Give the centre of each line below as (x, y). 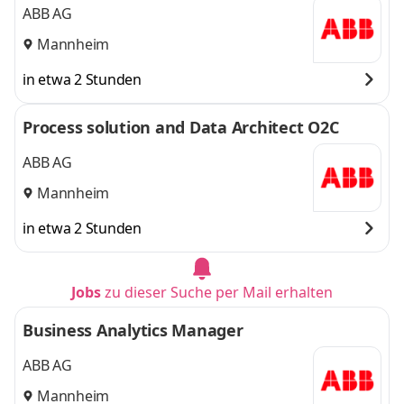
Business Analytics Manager (133, 330)
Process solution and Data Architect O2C (181, 127)
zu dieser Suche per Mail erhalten (219, 292)
